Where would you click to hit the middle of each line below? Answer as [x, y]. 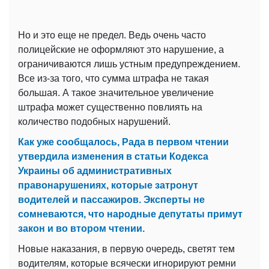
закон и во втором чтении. [81, 229]
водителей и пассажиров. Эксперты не [111, 200]
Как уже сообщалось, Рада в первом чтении [123, 142]
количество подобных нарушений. [94, 122]
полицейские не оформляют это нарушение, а [121, 50]
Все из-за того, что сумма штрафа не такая [113, 79]
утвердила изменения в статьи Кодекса [113, 157]
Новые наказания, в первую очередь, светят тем [126, 249]
